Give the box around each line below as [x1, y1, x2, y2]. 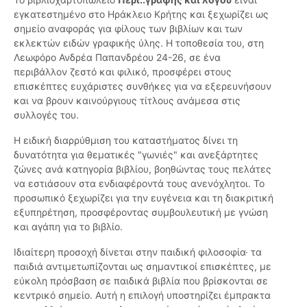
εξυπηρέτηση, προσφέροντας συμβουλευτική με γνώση [14, 206, 268, 219]
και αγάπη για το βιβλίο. [14, 221, 123, 233]
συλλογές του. [14, 109, 79, 121]
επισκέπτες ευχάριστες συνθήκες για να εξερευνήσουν [14, 80, 271, 93]
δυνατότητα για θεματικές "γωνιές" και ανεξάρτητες [14, 149, 258, 161]
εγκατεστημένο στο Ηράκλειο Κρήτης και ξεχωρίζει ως [14, 8, 269, 21]
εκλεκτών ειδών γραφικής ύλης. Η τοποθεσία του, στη [14, 37, 264, 49]
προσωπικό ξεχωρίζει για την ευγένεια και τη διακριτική [14, 192, 273, 204]
